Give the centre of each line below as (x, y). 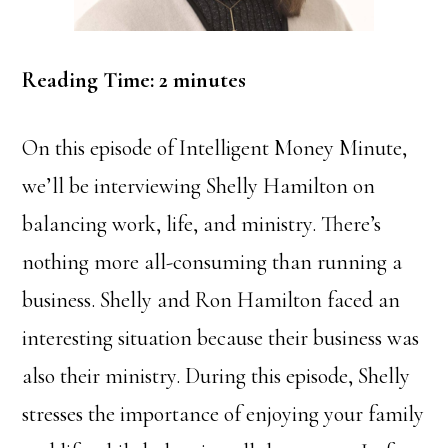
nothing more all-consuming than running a (212, 261)
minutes (210, 79)
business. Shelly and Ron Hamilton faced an (211, 299)
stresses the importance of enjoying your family (223, 413)
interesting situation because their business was (221, 337)
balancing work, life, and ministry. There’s (202, 223)
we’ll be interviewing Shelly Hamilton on (199, 185)
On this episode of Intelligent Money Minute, (215, 147)
